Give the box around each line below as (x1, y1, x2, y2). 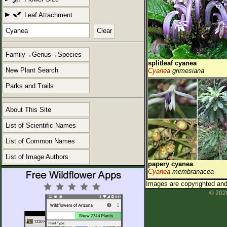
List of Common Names (6, 137, 75, 145)
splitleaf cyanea (148, 59, 197, 67)
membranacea (170, 168, 214, 175)
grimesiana (170, 67, 204, 74)
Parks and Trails (6, 82, 54, 90)
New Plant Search (6, 66, 58, 74)
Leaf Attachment (24, 11, 72, 19)
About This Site (6, 105, 51, 113)
